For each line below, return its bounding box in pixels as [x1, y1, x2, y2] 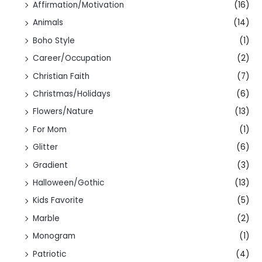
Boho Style [33, 35, 75, 46]
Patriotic [33, 248, 67, 260]
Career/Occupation [33, 53, 112, 64]
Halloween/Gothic [33, 177, 105, 189]
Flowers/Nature [33, 106, 94, 118]
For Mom [33, 123, 67, 135]
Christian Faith [33, 70, 90, 82]
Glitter [33, 142, 58, 153]
